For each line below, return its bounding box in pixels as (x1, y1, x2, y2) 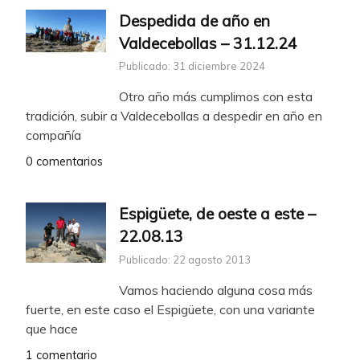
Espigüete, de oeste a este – (119, 204, 316, 224)
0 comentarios (26, 154, 103, 170)
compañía (26, 127, 81, 144)
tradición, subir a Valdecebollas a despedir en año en (26, 108, 322, 125)
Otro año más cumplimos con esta (119, 88, 313, 105)
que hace (26, 321, 78, 337)
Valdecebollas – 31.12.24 (119, 33, 297, 53)
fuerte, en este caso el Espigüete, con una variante (26, 301, 315, 318)
